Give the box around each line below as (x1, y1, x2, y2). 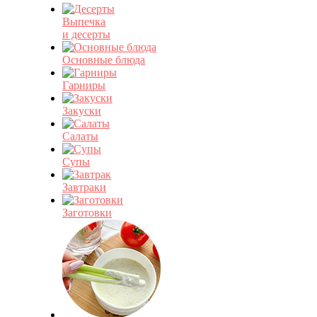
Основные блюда (62, 54, 145, 66)
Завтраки (62, 181, 106, 193)
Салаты (62, 130, 98, 142)
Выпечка (62, 16, 105, 28)
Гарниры (62, 79, 105, 91)
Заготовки (62, 207, 112, 219)
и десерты (62, 28, 110, 40)
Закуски (62, 105, 101, 117)
